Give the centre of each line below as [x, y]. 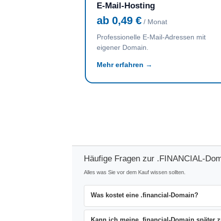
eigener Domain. [123, 47]
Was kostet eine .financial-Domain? [144, 196]
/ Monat [154, 22]
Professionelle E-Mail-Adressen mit [151, 37]
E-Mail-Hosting [126, 6]
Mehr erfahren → [125, 65]
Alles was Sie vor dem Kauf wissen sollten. [135, 172]
